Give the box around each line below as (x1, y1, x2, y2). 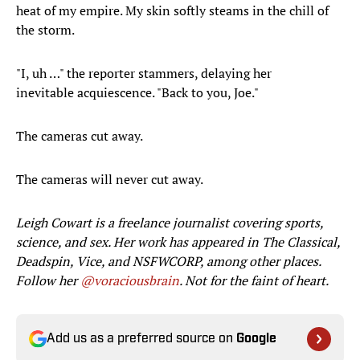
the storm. (16, 21, 75, 39)
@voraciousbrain (80, 272, 179, 290)
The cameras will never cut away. (16, 170, 203, 189)
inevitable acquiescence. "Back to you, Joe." (16, 84, 259, 102)
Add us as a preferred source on (47, 333, 236, 346)
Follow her (16, 272, 80, 290)
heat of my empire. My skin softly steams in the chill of (16, 2, 329, 20)
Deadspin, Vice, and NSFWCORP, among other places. (16, 252, 321, 271)
